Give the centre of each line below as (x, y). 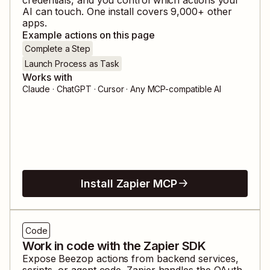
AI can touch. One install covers (97, 11)
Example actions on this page (89, 35)
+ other (215, 11)
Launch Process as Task (72, 63)
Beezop (76, 258)
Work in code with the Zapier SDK (114, 246)
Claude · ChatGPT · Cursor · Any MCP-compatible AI (122, 89)
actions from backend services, (166, 258)
